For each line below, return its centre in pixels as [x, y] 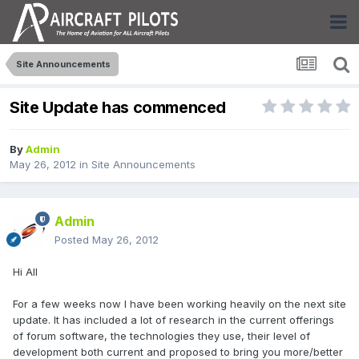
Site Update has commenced [118, 108]
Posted [73, 240]
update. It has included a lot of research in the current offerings [173, 320]
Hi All [25, 272]
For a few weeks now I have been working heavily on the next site [179, 304]
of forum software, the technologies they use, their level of [161, 336]
